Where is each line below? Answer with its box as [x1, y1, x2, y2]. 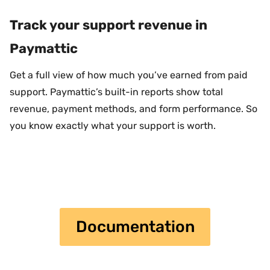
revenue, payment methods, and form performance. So [10, 102, 257, 115]
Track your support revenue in [10, 16, 207, 33]
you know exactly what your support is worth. [10, 119, 216, 131]
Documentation [75, 217, 195, 237]
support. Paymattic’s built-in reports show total [10, 86, 223, 98]
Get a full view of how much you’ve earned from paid [10, 69, 248, 81]
